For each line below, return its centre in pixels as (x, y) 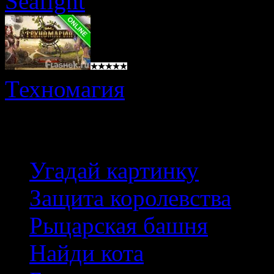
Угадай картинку (114, 170)
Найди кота (87, 253)
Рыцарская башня (119, 225)
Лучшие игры (80, 130)
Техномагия (65, 89)
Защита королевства (130, 198)
